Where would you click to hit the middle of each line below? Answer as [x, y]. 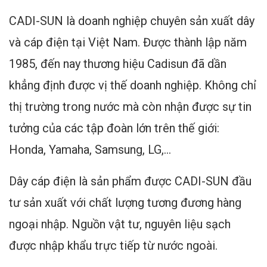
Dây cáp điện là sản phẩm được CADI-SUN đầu [130, 181]
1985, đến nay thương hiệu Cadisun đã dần [118, 64]
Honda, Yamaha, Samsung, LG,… [90, 150]
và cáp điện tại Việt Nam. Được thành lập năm [128, 42]
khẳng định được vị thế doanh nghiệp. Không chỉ [133, 85]
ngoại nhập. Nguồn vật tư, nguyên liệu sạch [120, 224]
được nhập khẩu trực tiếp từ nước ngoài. [113, 246]
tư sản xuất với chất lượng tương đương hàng [125, 203]
